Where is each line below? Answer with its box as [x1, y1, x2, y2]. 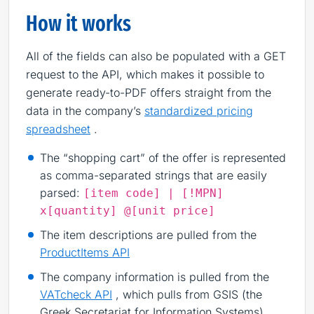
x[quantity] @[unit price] [40, 203, 215, 217]
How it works [26, 11, 131, 36]
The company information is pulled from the [40, 269, 269, 284]
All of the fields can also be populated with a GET [26, 48, 286, 63]
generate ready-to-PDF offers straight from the [26, 85, 271, 100]
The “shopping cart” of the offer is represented [40, 150, 286, 165]
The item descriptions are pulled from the [40, 227, 257, 242]
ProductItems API [40, 245, 130, 259]
